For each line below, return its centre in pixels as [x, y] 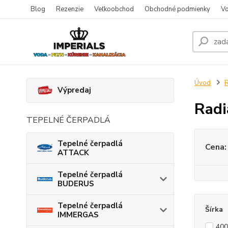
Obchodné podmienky [177, 9]
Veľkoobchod [114, 9]
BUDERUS [76, 183]
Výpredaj [74, 90]
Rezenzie [70, 9]
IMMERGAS [78, 215]
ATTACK [73, 152]
